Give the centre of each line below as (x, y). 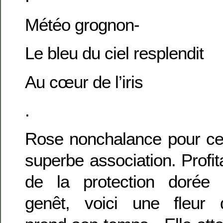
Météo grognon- (82, 24)
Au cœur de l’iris (84, 82)
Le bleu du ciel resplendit (114, 53)
